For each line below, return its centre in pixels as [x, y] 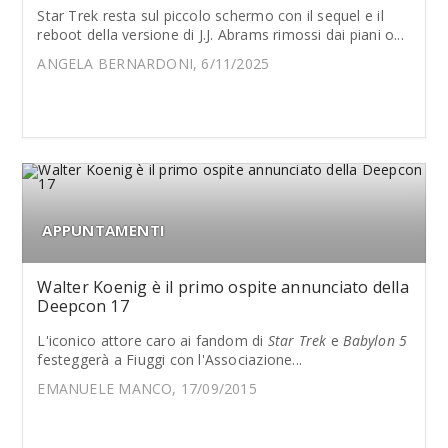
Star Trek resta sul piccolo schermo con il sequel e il [210, 15]
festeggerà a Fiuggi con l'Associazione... [170, 359]
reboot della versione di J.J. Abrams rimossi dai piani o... [220, 34]
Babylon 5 [375, 340]
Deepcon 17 [83, 306]
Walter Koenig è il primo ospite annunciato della [223, 287]
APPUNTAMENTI [104, 230]
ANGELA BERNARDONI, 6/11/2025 [153, 63]
